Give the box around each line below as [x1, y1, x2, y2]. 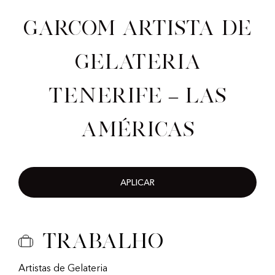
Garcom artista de [23, 17, 252, 39]
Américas [80, 118, 195, 141]
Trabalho [42, 230, 163, 252]
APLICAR [120, 179, 155, 188]
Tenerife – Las [48, 84, 227, 107]
